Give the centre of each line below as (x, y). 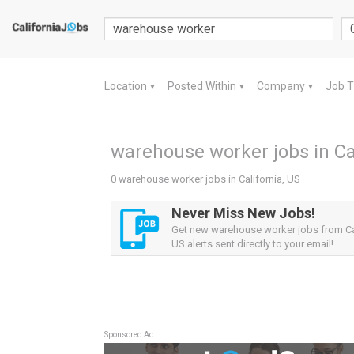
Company (282, 86)
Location (127, 86)
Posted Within (203, 86)
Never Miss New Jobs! (243, 213)
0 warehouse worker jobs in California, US (205, 179)
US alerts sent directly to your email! (252, 244)
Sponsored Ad (129, 335)
